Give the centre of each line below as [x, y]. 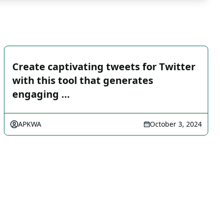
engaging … [41, 94]
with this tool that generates [83, 80]
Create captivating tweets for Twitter [104, 67]
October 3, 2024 [176, 124]
